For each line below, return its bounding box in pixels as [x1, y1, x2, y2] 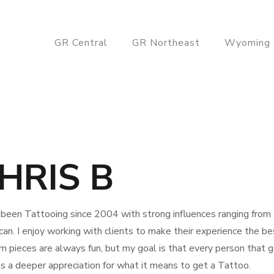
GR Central [54, 36, 108, 50]
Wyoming [224, 36, 270, 50]
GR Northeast [132, 36, 200, 50]
